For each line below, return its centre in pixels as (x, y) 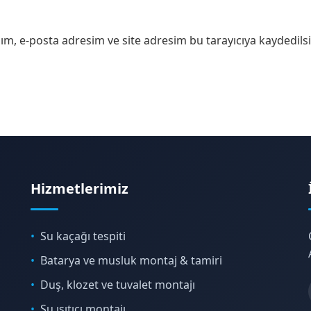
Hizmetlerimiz (79, 188)
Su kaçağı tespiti (83, 236)
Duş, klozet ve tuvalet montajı (118, 285)
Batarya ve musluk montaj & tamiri (131, 260)
